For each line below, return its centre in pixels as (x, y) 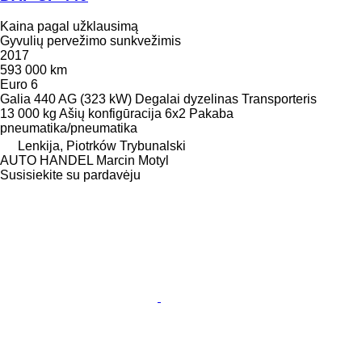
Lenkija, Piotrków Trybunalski (102, 146)
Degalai (158, 99)
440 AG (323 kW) (83, 99)
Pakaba (211, 114)
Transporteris (279, 99)
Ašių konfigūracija (110, 114)
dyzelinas (211, 99)
